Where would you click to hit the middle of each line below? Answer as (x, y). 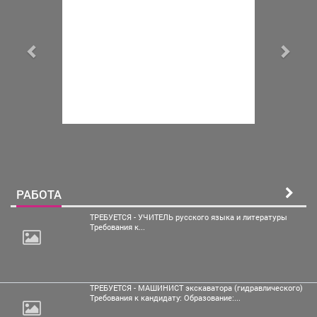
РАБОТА (39, 194)
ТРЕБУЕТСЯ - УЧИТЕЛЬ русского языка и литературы (189, 217)
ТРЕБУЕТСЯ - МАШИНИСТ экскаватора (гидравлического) (196, 288)
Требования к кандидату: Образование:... (165, 298)
